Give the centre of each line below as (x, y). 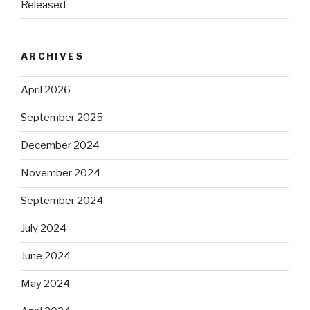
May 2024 (45, 284)
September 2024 (62, 201)
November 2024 (61, 173)
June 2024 (46, 256)
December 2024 (60, 146)
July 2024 (44, 229)
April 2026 (46, 90)
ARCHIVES (52, 56)
